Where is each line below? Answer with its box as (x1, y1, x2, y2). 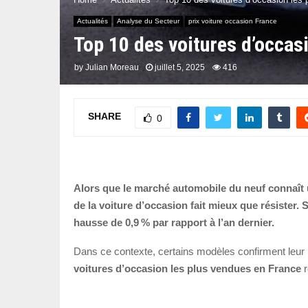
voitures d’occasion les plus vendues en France (74, 263, 301, 275)
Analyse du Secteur (117, 16, 179, 25)
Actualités (77, 16, 108, 25)
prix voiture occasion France (188, 16, 277, 25)
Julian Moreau (85, 62, 139, 72)
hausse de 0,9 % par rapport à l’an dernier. (74, 217, 274, 229)
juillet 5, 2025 (155, 62, 205, 72)
